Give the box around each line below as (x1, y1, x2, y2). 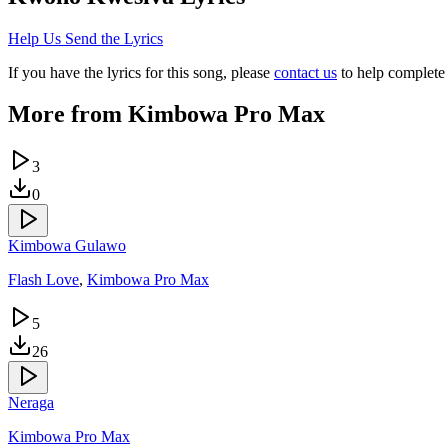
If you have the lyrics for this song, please (8, 63, 270, 81)
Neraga (8, 394, 54, 412)
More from (8, 101, 128, 128)
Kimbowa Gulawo (8, 237, 126, 255)
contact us (274, 63, 337, 81)
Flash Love (8, 271, 79, 289)
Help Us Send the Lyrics (8, 29, 163, 47)
